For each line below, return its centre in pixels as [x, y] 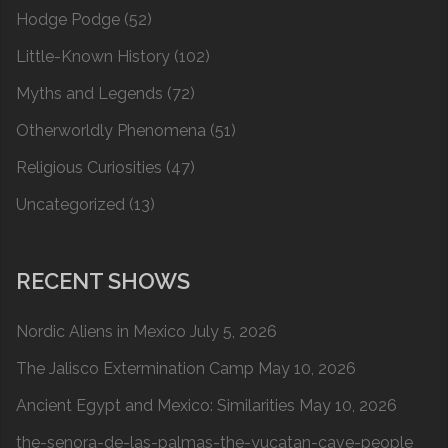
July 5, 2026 [233, 332]
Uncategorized [70, 205]
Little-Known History [93, 57]
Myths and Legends [89, 94]
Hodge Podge [68, 20]
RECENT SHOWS [103, 281]
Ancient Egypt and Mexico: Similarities [155, 406]
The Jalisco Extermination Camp [135, 369]
